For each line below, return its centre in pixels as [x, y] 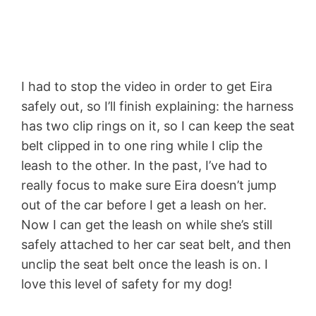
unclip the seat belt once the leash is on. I [145, 264]
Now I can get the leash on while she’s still [147, 224]
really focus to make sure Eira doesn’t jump [149, 185]
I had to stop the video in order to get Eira [147, 86]
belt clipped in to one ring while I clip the [142, 145]
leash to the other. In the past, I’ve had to [144, 165]
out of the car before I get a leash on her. [144, 205]
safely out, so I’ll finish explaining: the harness [157, 106]
